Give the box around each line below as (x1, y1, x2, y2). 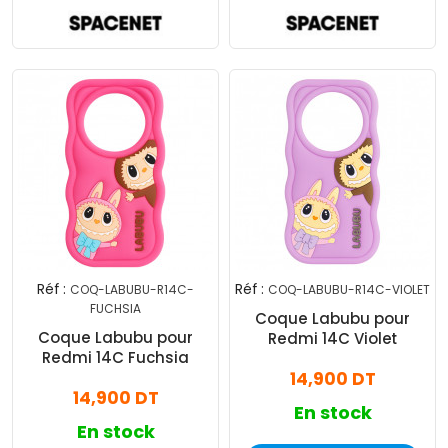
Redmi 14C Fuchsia (42, 347, 189, 369)
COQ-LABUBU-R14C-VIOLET (268, 281, 430, 299)
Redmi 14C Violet (268, 328, 397, 350)
